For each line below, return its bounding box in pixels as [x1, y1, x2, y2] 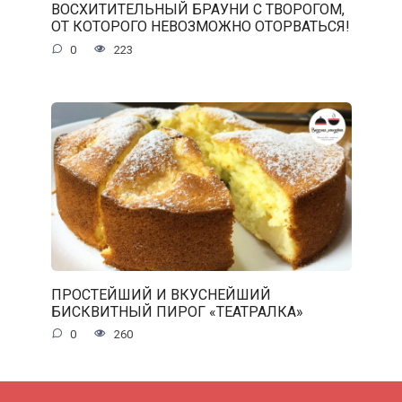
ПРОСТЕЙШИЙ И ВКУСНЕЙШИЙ [50, 285, 271, 303]
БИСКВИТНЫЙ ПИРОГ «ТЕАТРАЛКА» [50, 302, 303, 320]
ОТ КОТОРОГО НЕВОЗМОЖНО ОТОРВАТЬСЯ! [50, 18, 350, 36]
